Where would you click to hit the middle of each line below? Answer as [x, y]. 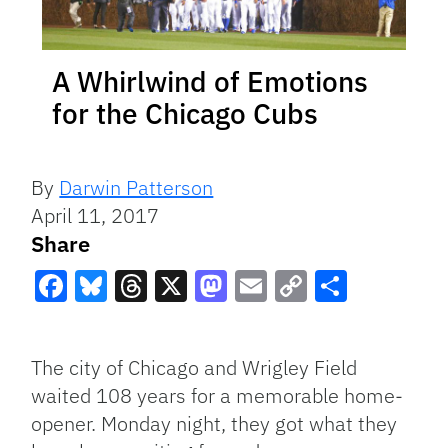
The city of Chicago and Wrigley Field [194, 368]
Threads [174, 322]
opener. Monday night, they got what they [214, 424]
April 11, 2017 [95, 216]
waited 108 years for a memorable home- [217, 396]
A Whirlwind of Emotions [210, 82]
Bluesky [133, 322]
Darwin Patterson [136, 188]
